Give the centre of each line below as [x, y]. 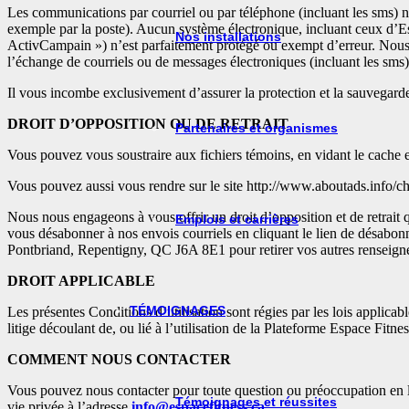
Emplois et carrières [237, 220]
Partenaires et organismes [257, 128]
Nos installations [228, 37]
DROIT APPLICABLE [81, 280]
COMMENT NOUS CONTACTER [119, 359]
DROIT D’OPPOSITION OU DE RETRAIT [148, 123]
